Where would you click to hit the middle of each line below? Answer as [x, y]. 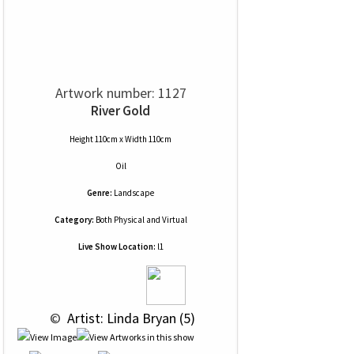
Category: [74, 220]
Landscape [134, 193]
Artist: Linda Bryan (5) [129, 318]
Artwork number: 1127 [121, 93]
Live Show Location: [117, 247]
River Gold [121, 111]
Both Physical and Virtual [140, 220]
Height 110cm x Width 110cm [121, 139]
